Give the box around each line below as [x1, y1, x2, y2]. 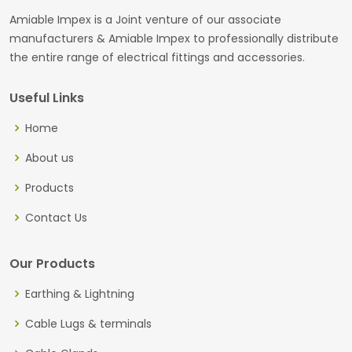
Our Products [9, 254, 95, 273]
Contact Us [25, 209, 87, 225]
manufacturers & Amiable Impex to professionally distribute [9, 30, 339, 46]
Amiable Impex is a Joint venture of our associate [9, 11, 281, 27]
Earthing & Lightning [25, 285, 134, 302]
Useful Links [9, 88, 84, 107]
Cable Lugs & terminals [25, 315, 152, 332]
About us [25, 149, 74, 166]
